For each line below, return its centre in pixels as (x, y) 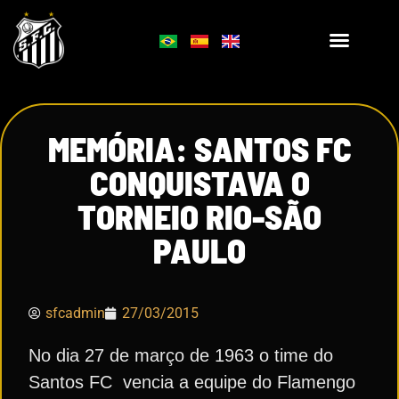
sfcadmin (75, 313)
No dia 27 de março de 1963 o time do (181, 355)
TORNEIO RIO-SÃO (199, 216)
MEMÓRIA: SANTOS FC (199, 149)
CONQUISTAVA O (199, 183)
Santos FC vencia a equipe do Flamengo (192, 382)
